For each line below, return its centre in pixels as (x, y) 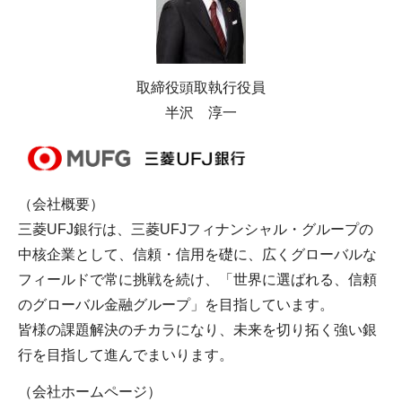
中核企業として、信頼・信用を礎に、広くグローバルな (197, 255)
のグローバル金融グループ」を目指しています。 (176, 305)
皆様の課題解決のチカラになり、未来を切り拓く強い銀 (197, 330)
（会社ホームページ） (90, 392)
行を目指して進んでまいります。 (126, 355)
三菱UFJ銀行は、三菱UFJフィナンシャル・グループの (196, 230)
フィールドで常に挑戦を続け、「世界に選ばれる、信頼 (197, 280)
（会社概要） (61, 205)
